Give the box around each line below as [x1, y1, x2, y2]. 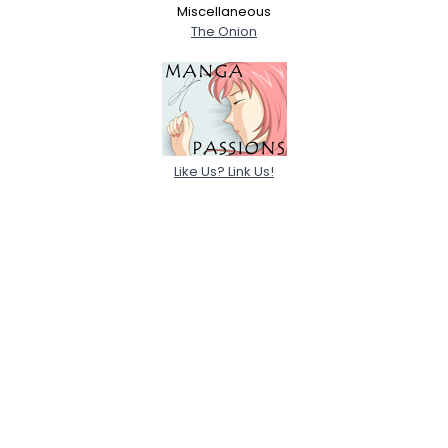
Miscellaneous [177, 2, 271, 21]
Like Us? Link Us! [174, 162, 274, 181]
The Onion [191, 22, 257, 41]
